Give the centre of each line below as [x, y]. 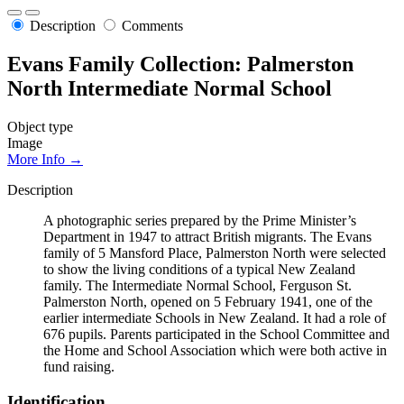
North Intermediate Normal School [170, 89]
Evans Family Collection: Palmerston [180, 64]
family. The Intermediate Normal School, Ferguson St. [197, 285]
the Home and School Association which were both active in [215, 350]
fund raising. [79, 366]
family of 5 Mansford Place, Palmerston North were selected [215, 252]
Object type [40, 126]
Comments [152, 26]
